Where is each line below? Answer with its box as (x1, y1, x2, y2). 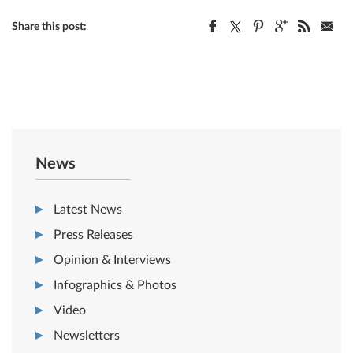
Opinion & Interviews (54, 253, 171, 266)
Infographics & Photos (54, 278, 176, 292)
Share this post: (12, 20, 87, 32)
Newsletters (54, 329, 120, 342)
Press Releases (54, 228, 133, 241)
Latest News (54, 203, 122, 216)
